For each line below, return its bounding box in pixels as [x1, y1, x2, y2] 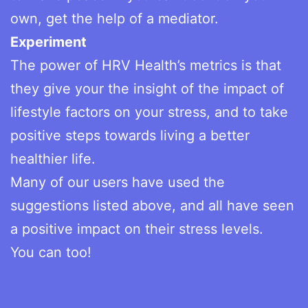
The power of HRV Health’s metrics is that [10, 56, 281, 74]
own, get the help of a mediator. [10, 10, 223, 27]
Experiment [10, 33, 87, 50]
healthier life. [10, 150, 96, 167]
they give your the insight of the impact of [10, 80, 284, 97]
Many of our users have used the [10, 173, 225, 190]
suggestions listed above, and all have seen [10, 197, 294, 214]
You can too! [10, 243, 91, 261]
